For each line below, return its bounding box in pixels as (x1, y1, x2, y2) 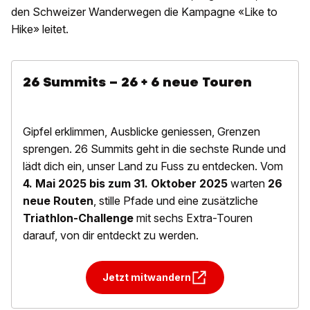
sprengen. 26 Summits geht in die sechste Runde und (23, 142, 286, 156)
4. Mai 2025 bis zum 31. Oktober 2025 (23, 176, 228, 190)
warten (228, 176, 268, 190)
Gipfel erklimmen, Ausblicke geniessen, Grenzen (23, 125, 260, 138)
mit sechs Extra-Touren (134, 211, 253, 225)
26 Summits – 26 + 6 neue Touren (23, 73, 252, 91)
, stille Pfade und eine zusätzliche (93, 194, 258, 208)
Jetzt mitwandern (102, 271, 191, 283)
